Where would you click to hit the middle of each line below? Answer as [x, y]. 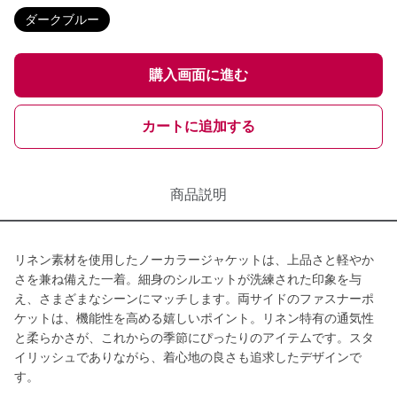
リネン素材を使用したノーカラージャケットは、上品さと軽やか [194, 260]
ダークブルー [62, 19]
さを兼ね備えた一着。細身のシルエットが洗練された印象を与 [188, 279]
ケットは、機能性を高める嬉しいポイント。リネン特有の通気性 [194, 318]
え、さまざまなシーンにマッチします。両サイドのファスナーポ [194, 299]
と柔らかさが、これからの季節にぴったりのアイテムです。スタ [194, 338]
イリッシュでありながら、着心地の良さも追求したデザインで [188, 357]
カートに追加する [198, 126]
